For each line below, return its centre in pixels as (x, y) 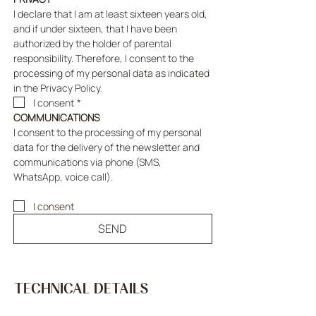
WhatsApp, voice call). (63, 176)
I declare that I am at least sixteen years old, (110, 13)
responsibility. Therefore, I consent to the (104, 58)
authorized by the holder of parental (92, 43)
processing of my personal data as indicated (111, 73)
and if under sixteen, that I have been (95, 28)
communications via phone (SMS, (87, 162)
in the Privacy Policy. (58, 87)
